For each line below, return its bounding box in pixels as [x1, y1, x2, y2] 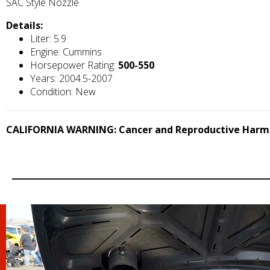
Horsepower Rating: [30, 58, 118, 72]
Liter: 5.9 [30, 31, 66, 45]
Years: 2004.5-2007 [30, 71, 113, 85]
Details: [6, 18, 43, 32]
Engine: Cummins [30, 45, 102, 58]
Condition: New [30, 84, 96, 98]
